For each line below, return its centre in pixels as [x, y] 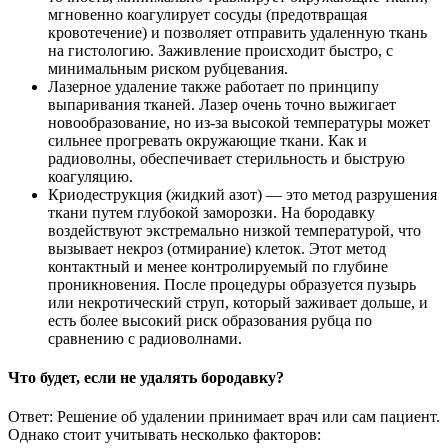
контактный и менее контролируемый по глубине [218, 266]
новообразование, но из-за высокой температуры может [239, 122]
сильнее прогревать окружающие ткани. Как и [207, 140]
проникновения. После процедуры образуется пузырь [232, 284]
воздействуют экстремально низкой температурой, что [234, 230]
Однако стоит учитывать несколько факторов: [164, 435]
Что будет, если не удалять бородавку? [146, 377]
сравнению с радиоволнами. [145, 338]
